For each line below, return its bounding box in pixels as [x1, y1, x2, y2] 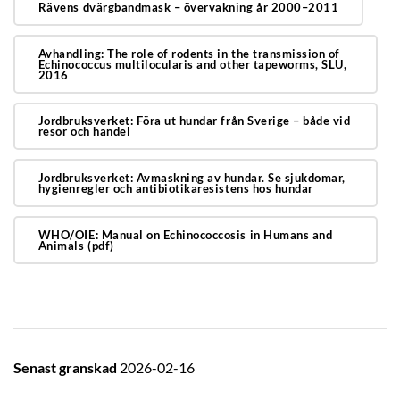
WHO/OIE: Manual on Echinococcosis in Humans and [37, 228, 333, 243]
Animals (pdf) [37, 238, 114, 254]
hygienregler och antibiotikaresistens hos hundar [37, 181, 313, 196]
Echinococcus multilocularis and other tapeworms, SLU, [37, 56, 347, 71]
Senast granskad [13, 360, 120, 377]
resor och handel [37, 124, 131, 139]
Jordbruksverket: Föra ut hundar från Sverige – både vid [37, 113, 351, 129]
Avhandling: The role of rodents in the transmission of [37, 46, 340, 61]
